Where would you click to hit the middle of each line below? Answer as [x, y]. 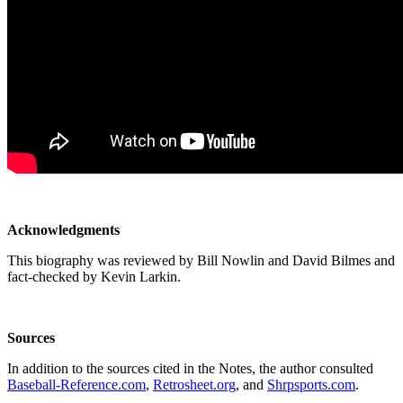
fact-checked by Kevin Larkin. [94, 276]
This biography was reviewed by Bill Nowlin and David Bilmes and [201, 260]
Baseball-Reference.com [76, 384]
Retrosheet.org [194, 384]
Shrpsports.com [311, 384]
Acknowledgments [63, 229]
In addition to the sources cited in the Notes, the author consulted [190, 368]
